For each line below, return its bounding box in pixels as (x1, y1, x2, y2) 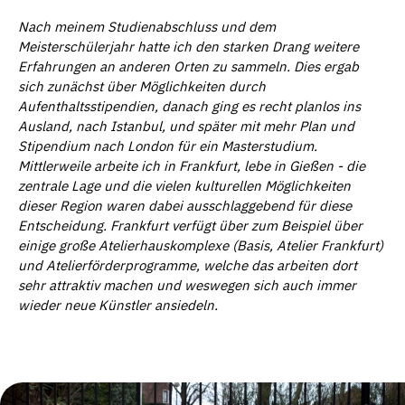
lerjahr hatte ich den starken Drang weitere (93, 37, 359, 55)
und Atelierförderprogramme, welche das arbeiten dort (18, 256, 357, 274)
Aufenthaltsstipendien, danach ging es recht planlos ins (18, 97, 361, 115)
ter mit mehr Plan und (219, 117, 354, 135)
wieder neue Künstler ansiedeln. (18, 296, 218, 314)
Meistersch (18, 37, 85, 55)
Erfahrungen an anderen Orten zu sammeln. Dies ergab (18, 57, 359, 75)
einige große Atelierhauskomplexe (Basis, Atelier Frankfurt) (18, 236, 383, 254)
